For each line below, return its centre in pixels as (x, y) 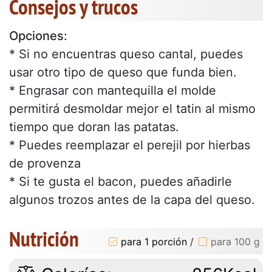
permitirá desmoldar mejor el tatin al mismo (132, 109)
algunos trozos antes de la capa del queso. (132, 200)
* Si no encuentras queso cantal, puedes (126, 54)
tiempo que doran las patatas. (94, 127)
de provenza (45, 164)
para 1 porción (154, 241)
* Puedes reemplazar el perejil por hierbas (130, 145)
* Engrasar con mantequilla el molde (113, 91)
